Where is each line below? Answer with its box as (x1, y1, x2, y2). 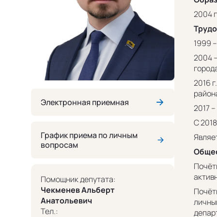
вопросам (41, 139, 78, 150)
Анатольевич (41, 195, 92, 206)
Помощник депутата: (41, 173, 116, 185)
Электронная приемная (41, 96, 129, 108)
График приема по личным (41, 129, 138, 140)
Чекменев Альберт (41, 184, 115, 195)
